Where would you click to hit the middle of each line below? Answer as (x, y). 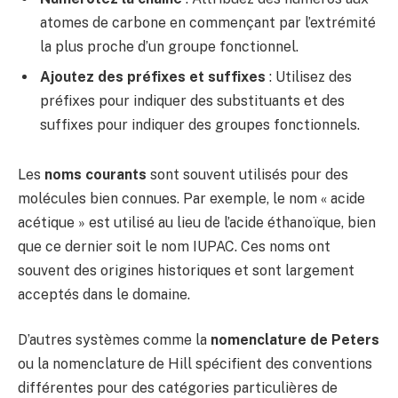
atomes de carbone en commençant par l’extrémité (208, 23)
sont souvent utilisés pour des (247, 174)
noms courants (96, 174)
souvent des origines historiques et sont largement (186, 270)
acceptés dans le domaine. (104, 294)
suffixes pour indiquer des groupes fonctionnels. (200, 125)
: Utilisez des (309, 77)
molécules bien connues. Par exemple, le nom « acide (191, 198)
